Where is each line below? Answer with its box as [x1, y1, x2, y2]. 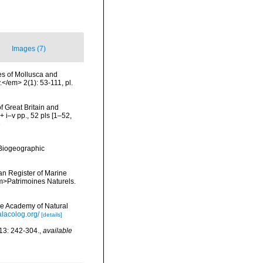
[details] [41, 211, 62, 218]
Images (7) [12, 45, 46, 53]
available [43, 227, 72, 235]
